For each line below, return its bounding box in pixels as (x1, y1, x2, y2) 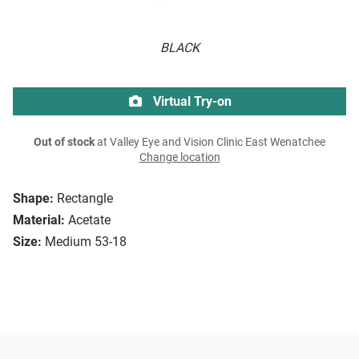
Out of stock (34, 135, 95, 150)
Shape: (13, 191, 54, 207)
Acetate (68, 212, 111, 228)
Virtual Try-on (150, 94, 232, 110)
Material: (13, 212, 65, 228)
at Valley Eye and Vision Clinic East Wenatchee (95, 135, 325, 150)
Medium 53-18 (45, 234, 127, 250)
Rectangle (57, 191, 113, 207)
